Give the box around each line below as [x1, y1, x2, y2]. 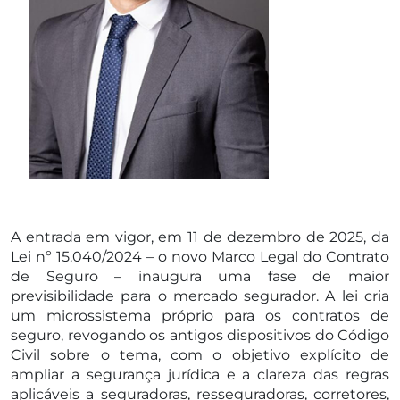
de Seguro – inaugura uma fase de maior [11, 267, 389, 285]
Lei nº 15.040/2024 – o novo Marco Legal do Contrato [11, 247, 389, 265]
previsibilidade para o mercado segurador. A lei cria [11, 287, 389, 304]
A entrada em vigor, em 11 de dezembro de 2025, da [11, 228, 389, 246]
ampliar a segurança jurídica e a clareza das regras [11, 365, 389, 383]
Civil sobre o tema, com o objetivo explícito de [11, 346, 389, 363]
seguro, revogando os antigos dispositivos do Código [11, 326, 389, 344]
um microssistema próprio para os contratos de [11, 306, 389, 324]
